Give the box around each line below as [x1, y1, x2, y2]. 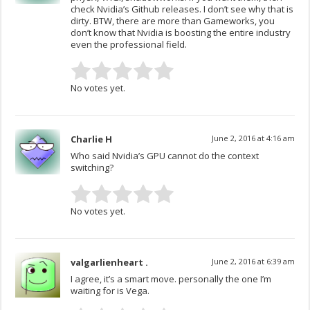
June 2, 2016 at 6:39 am [211, 256, 295, 267]
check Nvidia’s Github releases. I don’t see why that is [71, 3, 294, 16]
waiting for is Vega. [71, 284, 150, 298]
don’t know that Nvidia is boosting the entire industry [71, 26, 291, 39]
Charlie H [71, 133, 113, 146]
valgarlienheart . [71, 256, 149, 269]
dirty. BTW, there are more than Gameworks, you [71, 15, 275, 28]
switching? [71, 161, 114, 174]
